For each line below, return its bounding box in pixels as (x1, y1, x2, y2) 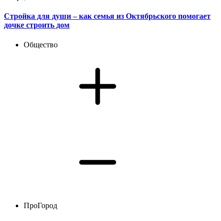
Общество (24, 40, 58, 49)
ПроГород (24, 201, 57, 210)
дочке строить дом (4, 21, 70, 30)
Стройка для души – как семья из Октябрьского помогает (4, 12, 211, 21)
